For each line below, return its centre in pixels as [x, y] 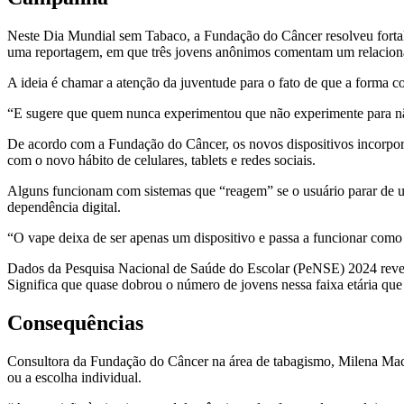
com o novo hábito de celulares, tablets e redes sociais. [161, 160]
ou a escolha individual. [74, 377]
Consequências [75, 322]
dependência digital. [64, 207]
